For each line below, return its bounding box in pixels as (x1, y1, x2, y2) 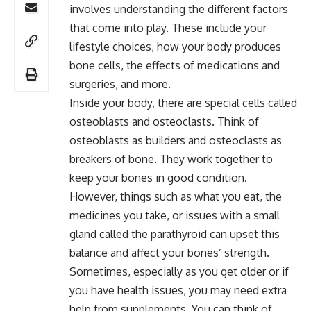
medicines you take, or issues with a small (69, 208, 280, 222)
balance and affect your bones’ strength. (69, 245, 269, 260)
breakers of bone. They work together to (69, 151, 273, 166)
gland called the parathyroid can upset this (69, 226, 280, 241)
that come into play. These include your (69, 20, 267, 35)
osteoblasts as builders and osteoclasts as (69, 133, 282, 147)
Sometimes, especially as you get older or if (69, 264, 289, 278)
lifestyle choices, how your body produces (69, 39, 281, 53)
